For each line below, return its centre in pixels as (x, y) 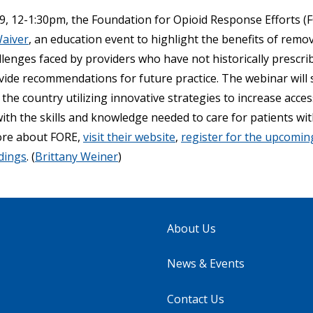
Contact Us (196, 299)
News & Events (206, 263)
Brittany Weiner (77, 156)
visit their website (129, 137)
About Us (191, 228)
